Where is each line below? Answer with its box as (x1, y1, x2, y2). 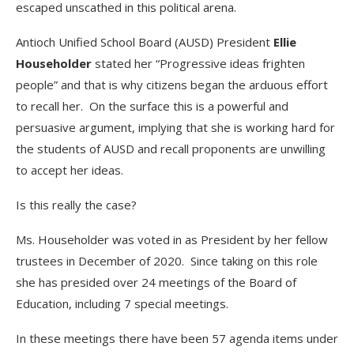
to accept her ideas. (16, 162, 123, 178)
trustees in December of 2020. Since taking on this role (16, 253, 318, 269)
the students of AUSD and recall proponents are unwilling (16, 141, 326, 156)
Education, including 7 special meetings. (16, 296, 228, 311)
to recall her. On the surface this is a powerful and (16, 98, 288, 114)
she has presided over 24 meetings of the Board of (16, 274, 296, 290)
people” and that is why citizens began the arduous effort (16, 77, 328, 92)
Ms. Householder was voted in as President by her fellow (16, 232, 328, 247)
